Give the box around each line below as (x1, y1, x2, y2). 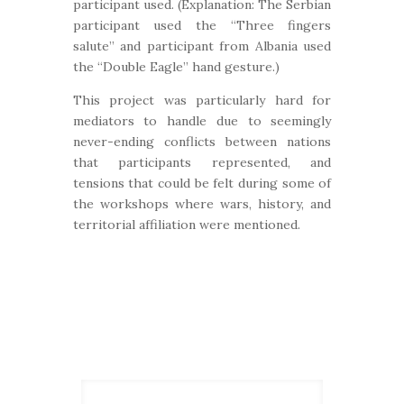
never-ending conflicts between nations (72, 133, 332, 150)
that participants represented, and (72, 154, 332, 170)
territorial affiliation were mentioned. (72, 216, 300, 233)
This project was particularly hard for (72, 92, 332, 108)
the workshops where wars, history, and (72, 196, 332, 212)
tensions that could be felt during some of (72, 175, 332, 191)
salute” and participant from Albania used (72, 38, 332, 54)
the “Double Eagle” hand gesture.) (72, 59, 280, 75)
